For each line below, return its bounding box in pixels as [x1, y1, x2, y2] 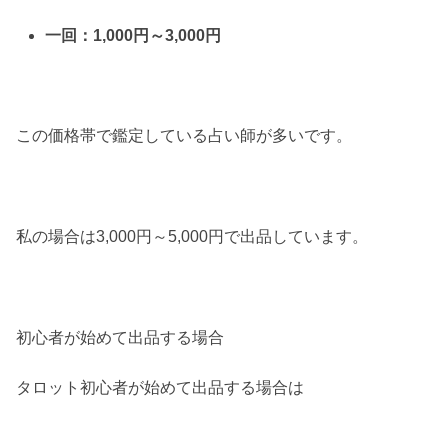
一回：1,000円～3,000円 [45, 26, 222, 44]
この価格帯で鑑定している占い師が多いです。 [16, 127, 352, 145]
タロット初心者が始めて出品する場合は [16, 379, 304, 397]
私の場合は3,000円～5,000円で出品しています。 [16, 228, 368, 246]
